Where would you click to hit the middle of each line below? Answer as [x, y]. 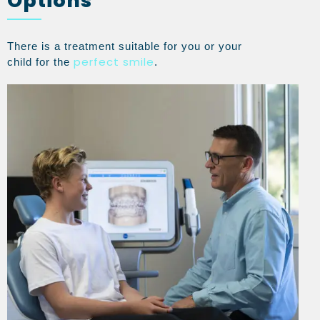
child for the [40, 61]
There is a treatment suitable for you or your [125, 46]
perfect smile [114, 61]
